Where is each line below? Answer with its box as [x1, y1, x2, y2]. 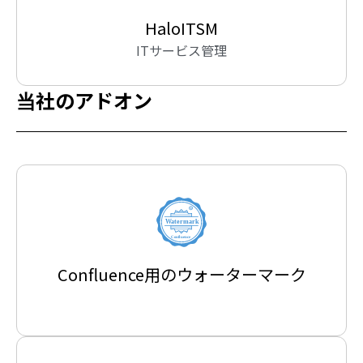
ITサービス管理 [136, 41, 227, 61]
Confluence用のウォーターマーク [57, 263, 306, 287]
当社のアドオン [16, 86, 152, 115]
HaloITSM [145, 16, 218, 41]
